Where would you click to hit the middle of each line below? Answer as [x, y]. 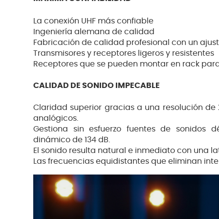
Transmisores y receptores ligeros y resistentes [124, 53]
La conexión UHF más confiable [93, 21]
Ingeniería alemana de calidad [94, 32]
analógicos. [56, 119]
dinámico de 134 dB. [72, 140]
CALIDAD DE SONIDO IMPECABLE [97, 85]
